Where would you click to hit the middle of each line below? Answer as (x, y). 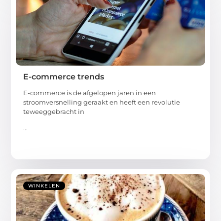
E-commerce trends (64, 76)
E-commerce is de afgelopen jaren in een (90, 92)
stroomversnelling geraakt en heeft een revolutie (102, 102)
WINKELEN (44, 185)
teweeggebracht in (54, 111)
